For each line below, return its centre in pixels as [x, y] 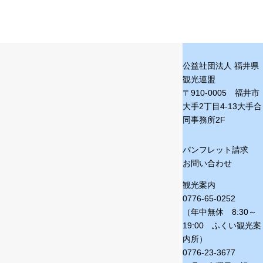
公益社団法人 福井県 [221, 66]
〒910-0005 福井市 [221, 93]
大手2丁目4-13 [210, 106]
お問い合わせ [207, 163]
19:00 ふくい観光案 [222, 225]
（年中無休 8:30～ [220, 212]
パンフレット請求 [215, 150]
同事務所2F [204, 120]
